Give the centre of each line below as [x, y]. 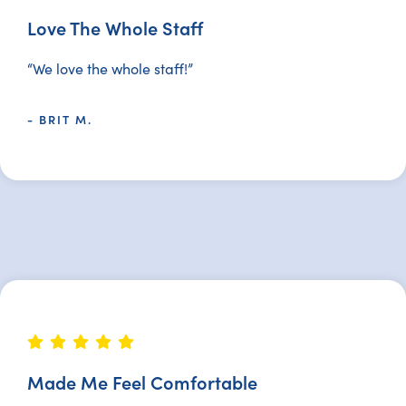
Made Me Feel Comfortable [142, 382]
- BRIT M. [60, 119]
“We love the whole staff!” [110, 68]
